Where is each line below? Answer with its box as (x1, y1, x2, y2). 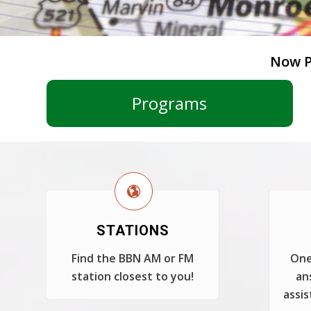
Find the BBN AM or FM (72, 251, 194, 266)
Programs (132, 92, 208, 115)
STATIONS (96, 222, 169, 239)
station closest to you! (72, 269, 194, 284)
